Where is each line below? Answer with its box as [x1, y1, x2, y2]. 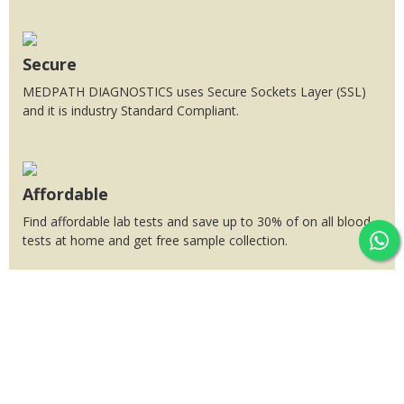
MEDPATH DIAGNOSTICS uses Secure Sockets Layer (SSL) [23, 82, 366, 100]
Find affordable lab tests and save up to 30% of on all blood [23, 212, 371, 230]
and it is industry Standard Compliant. [23, 101, 239, 119]
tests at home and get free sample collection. [23, 231, 288, 249]
